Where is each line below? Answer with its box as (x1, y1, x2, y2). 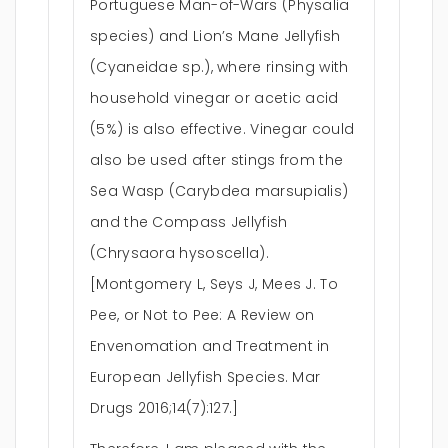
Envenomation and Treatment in (90, 336, 330, 356)
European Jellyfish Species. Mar (90, 367, 321, 387)
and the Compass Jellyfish (90, 212, 288, 232)
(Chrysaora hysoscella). (90, 243, 269, 263)
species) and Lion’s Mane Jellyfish (90, 26, 341, 46)
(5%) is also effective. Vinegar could (90, 119, 355, 139)
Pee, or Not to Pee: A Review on (90, 305, 315, 325)
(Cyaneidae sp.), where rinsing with (90, 57, 349, 77)
